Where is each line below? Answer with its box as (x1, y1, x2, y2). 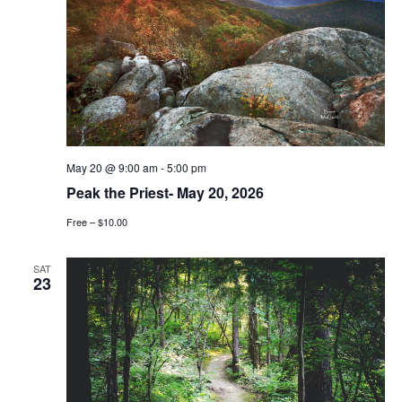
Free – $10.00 (66, 214, 127, 229)
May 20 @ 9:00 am (66, 159, 158, 175)
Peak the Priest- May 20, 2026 (66, 181, 264, 203)
